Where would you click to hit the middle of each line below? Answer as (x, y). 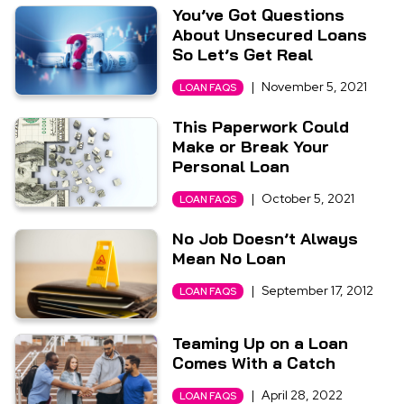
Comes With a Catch (254, 363)
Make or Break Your (251, 147)
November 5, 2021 (315, 87)
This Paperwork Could (261, 127)
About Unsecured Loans (270, 35)
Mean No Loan (230, 258)
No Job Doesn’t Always (266, 239)
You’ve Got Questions (259, 15)
